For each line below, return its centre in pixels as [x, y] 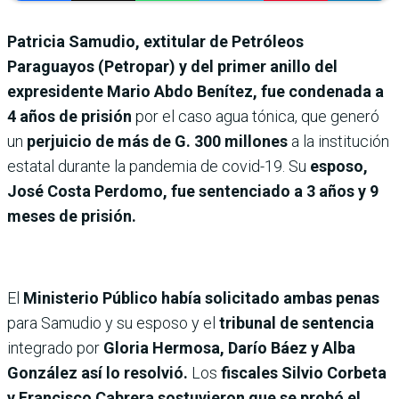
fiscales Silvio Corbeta [304, 373]
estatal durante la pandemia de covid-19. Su [159, 167]
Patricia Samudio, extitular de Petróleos [155, 42]
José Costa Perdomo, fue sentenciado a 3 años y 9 [193, 191]
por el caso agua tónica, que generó [256, 117]
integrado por [55, 348]
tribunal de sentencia [297, 323]
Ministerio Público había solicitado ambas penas [201, 298]
